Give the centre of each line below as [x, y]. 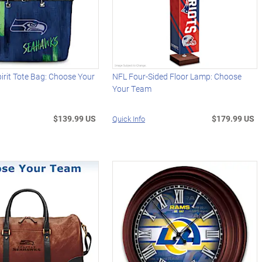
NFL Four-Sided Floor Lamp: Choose [177, 76]
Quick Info [129, 118]
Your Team [132, 88]
